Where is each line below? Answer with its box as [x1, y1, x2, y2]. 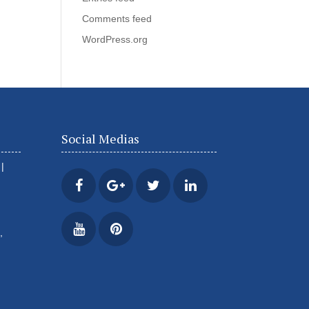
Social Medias [61, 130, 140, 147]
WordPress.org [82, 34, 148, 45]
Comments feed [82, 13, 152, 24]
